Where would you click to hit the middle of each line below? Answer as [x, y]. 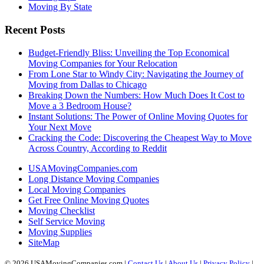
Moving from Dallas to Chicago [88, 84]
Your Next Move [60, 127]
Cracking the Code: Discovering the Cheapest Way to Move [140, 137]
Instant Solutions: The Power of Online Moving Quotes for [138, 116]
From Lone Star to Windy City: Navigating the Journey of [136, 74]
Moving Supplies [60, 232]
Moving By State [60, 7]
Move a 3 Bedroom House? [80, 105]
